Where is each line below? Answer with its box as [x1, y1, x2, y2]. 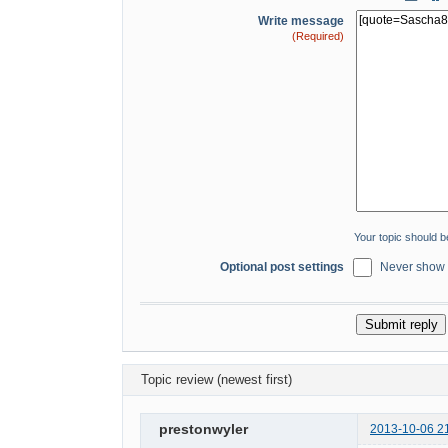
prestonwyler [159, 420, 248, 437]
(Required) [292, 29, 344, 42]
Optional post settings [220, 260, 344, 275]
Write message [258, 13, 344, 28]
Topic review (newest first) [141, 371, 293, 387]
